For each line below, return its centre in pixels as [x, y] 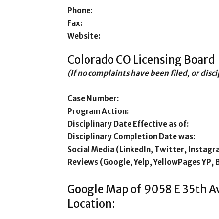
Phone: [80, 11]
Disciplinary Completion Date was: [131, 137]
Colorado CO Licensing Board [141, 60]
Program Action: [98, 111]
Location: [91, 204]
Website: [84, 36]
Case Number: [93, 99]
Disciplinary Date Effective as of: [128, 124]
